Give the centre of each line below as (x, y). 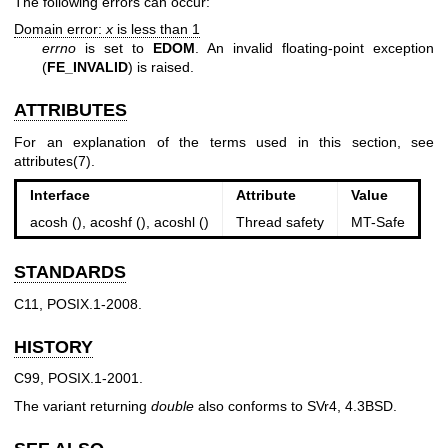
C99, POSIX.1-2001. (78, 378)
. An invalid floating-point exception (314, 48)
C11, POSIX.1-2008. (78, 303)
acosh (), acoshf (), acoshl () (119, 222)
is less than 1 (156, 29)
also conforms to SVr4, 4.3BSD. (295, 405)
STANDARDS (70, 272)
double (172, 405)
